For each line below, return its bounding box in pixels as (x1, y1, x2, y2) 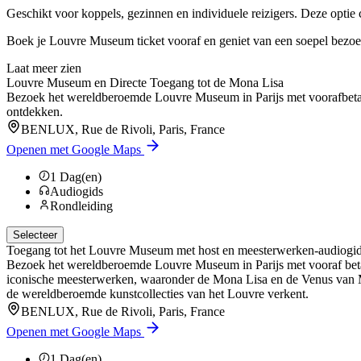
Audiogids (50, 184, 103, 198)
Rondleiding (50, 198, 113, 213)
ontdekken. (6, 104, 63, 118)
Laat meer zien (6, 60, 81, 75)
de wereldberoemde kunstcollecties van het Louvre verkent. (6, 286, 309, 301)
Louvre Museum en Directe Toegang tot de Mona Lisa (6, 75, 284, 89)
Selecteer (13, 228, 57, 241)
